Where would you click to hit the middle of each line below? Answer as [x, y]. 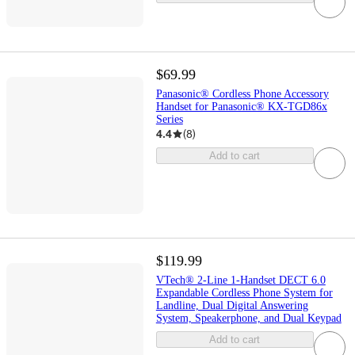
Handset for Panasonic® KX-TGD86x [241, 107]
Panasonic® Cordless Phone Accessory [242, 94]
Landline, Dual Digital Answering [232, 306]
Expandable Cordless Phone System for [244, 293]
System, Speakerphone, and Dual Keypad [248, 319]
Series [169, 120]
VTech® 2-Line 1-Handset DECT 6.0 [240, 281]
